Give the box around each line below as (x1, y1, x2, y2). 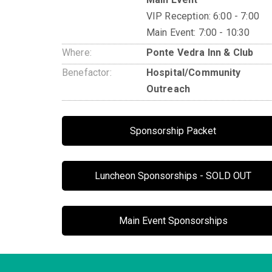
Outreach (146, 83, 191, 95)
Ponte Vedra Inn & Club (146, 46, 254, 58)
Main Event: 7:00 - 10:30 (146, 26, 250, 38)
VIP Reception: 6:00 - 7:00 (146, 10, 259, 22)
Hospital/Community (146, 66, 241, 78)
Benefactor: (62, 66, 112, 78)
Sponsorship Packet (130, 124, 217, 137)
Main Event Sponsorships (118, 214, 228, 226)
